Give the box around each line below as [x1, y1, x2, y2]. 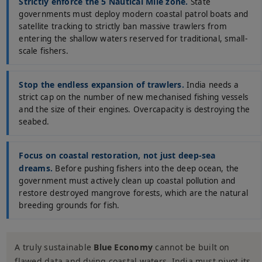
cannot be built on [153, 242, 230, 253]
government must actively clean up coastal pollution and [19, 175, 236, 186]
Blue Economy [94, 242, 153, 253]
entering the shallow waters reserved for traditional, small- [19, 33, 247, 44]
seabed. [19, 116, 50, 127]
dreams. [19, 163, 53, 174]
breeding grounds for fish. [19, 200, 120, 211]
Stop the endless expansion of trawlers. [19, 79, 184, 90]
